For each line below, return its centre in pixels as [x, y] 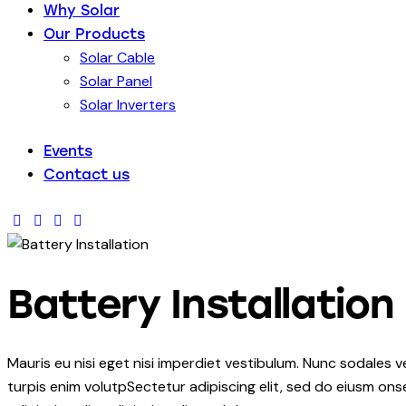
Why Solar [82, 11]
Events [68, 151]
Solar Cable [117, 58]
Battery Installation [201, 304]
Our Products [94, 34]
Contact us [87, 175]
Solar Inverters [128, 105]
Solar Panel [116, 82]
